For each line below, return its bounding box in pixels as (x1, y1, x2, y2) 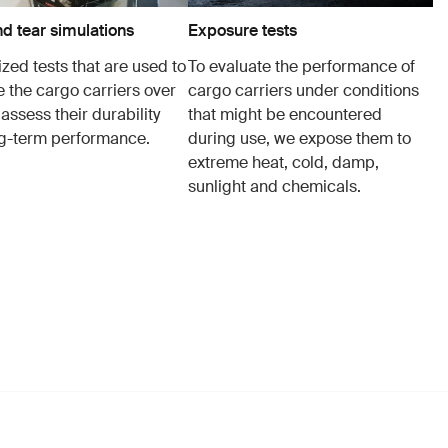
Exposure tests (188, 20, 297, 42)
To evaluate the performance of (188, 56, 415, 78)
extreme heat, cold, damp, (188, 152, 379, 174)
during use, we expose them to (188, 128, 411, 150)
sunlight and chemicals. (188, 176, 361, 198)
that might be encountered (188, 104, 382, 126)
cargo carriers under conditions (188, 80, 419, 102)
